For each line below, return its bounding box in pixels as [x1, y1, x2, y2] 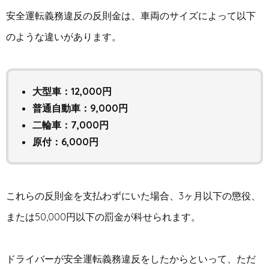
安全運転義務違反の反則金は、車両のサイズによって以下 [6, 10, 256, 22]
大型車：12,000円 [32, 85, 112, 98]
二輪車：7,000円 [32, 119, 109, 131]
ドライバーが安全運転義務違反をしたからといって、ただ [6, 253, 256, 265]
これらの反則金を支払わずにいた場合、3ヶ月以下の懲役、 [6, 190, 261, 202]
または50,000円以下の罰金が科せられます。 [6, 211, 201, 223]
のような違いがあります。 [6, 31, 121, 43]
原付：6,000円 [32, 136, 98, 148]
